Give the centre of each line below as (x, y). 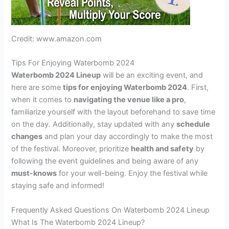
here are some (37, 88)
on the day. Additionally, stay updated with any (94, 124)
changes (27, 137)
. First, (198, 88)
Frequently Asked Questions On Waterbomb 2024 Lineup (111, 210)
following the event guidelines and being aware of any (105, 161)
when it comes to (43, 100)
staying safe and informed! (58, 186)
